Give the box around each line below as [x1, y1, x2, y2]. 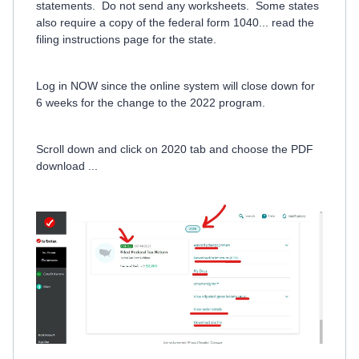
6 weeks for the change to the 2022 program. [36, 96, 265, 109]
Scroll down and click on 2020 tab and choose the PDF [36, 143, 313, 155]
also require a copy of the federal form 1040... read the [36, 16, 314, 29]
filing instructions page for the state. [36, 33, 220, 46]
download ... [36, 159, 98, 172]
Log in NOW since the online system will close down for [36, 79, 315, 92]
